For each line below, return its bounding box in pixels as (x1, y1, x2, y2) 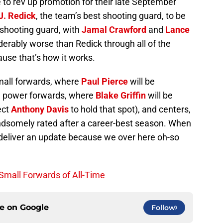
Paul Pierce (81, 76, 128, 87)
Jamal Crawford (82, 24, 146, 35)
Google (20, 202, 49, 212)
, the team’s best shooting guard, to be (36, 10, 186, 21)
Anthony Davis (11, 104, 69, 114)
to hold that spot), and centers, (69, 104, 191, 114)
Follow (151, 203, 175, 212)
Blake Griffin (96, 90, 146, 101)
